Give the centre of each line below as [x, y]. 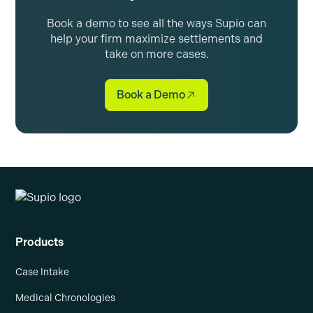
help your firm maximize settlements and [156, 38]
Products [40, 242]
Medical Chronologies [66, 298]
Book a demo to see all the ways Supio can [156, 23]
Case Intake [43, 272]
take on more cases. [156, 54]
